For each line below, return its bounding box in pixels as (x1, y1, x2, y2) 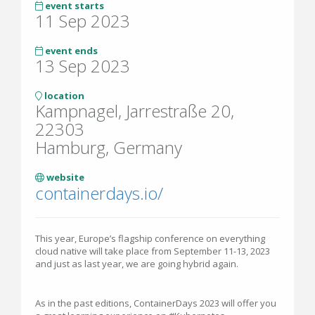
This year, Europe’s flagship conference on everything (35, 232, 265, 245)
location (42, 89, 84, 103)
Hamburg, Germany (35, 136, 182, 160)
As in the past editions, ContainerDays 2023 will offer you (35, 297, 276, 310)
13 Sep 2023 (35, 54, 130, 78)
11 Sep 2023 (35, 9, 130, 33)
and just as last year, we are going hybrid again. (35, 257, 240, 271)
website (44, 171, 84, 184)
